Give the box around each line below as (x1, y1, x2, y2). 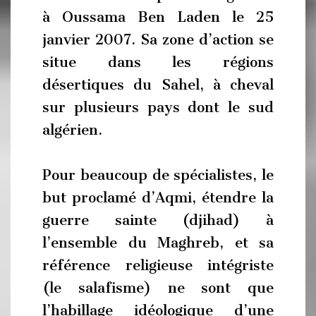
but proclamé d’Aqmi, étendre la (42, 189, 274, 206)
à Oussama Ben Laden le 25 (42, 8, 274, 25)
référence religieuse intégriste (42, 257, 274, 274)
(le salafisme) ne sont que (42, 279, 274, 296)
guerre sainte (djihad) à (42, 212, 274, 229)
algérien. (42, 121, 102, 138)
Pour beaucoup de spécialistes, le (42, 166, 274, 183)
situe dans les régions (42, 54, 274, 71)
